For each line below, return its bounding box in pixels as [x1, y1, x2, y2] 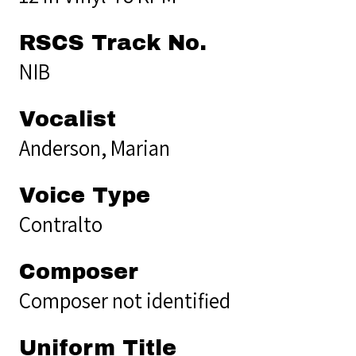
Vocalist [19, 106, 116, 131]
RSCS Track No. [19, 30, 207, 55]
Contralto [19, 209, 103, 238]
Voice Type [19, 183, 150, 207]
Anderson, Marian [19, 133, 170, 162]
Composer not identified [19, 285, 230, 315]
